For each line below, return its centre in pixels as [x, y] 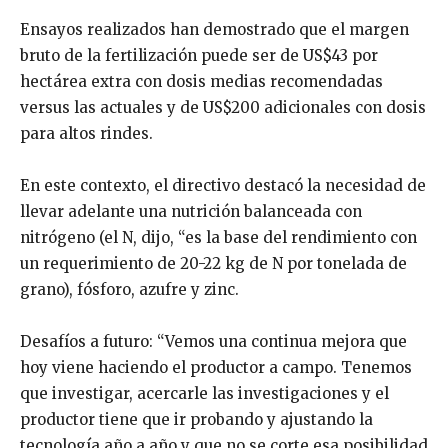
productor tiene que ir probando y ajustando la [196, 419]
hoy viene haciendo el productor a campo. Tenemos [216, 367]
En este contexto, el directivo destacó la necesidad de [223, 185]
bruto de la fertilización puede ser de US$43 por [199, 55]
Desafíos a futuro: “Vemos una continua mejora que [213, 341]
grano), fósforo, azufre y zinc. [129, 289]
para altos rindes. [86, 133]
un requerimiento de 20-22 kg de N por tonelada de [213, 263]
